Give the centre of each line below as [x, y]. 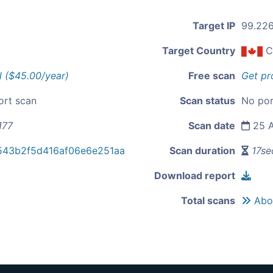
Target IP [214, 26]
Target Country [199, 51]
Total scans [208, 200]
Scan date [212, 126]
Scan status [207, 101]
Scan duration [202, 151]
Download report [195, 175]
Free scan [212, 76]
